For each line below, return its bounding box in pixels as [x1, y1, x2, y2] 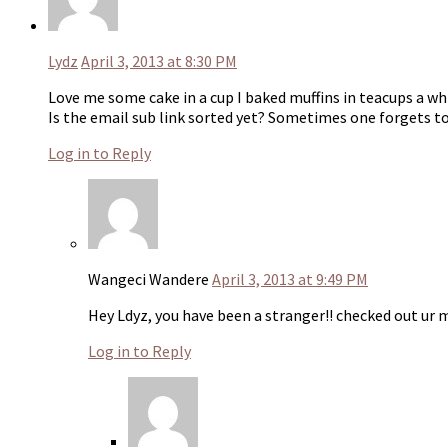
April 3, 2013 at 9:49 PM [212, 268, 368, 289]
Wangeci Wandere [88, 268, 212, 289]
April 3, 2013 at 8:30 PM [81, 50, 237, 71]
